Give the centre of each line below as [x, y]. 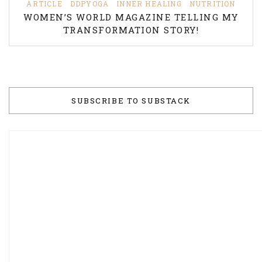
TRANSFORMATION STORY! [131, 30]
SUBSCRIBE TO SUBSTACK [131, 101]
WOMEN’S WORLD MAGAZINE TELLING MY [131, 17]
